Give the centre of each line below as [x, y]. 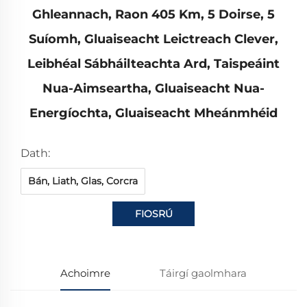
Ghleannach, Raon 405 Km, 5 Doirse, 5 [153, 14]
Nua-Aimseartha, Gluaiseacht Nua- [153, 88]
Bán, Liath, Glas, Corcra [83, 181]
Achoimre [85, 273]
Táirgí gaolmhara [204, 273]
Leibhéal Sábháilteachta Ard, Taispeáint [153, 63]
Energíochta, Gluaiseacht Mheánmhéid [153, 113]
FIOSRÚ [153, 213]
